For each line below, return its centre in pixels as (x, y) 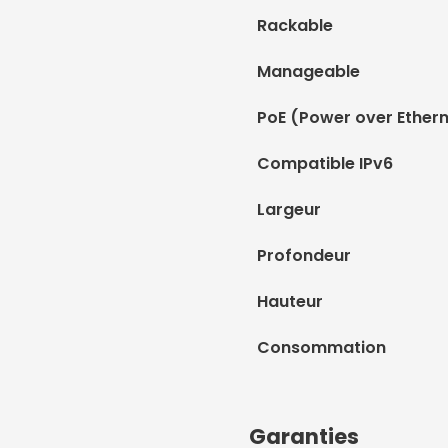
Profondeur (304, 255)
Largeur (289, 209)
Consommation (321, 347)
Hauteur (290, 301)
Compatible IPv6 (325, 163)
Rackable (295, 25)
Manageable (308, 71)
